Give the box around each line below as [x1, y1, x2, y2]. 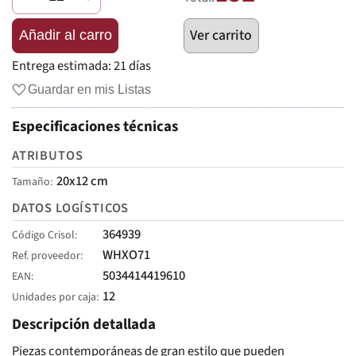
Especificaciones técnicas [12, 116, 178, 138]
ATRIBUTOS [12, 145, 83, 165]
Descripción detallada [12, 314, 156, 336]
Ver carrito [190, 25, 253, 46]
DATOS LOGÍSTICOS [12, 199, 130, 219]
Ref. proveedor [12, 247, 80, 264]
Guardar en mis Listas [27, 81, 151, 96]
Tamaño [12, 173, 50, 190]
